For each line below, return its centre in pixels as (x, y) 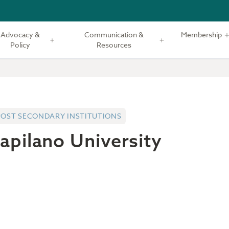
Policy (20, 45)
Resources (114, 45)
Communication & (114, 35)
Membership (201, 35)
